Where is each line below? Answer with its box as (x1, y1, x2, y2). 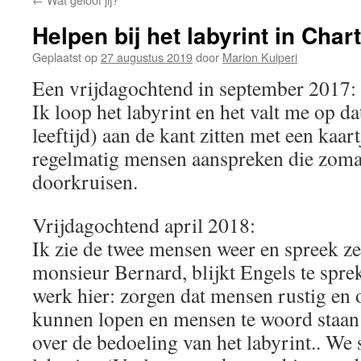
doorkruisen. (32, 168, 138, 195)
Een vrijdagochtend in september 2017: (32, 74, 356, 102)
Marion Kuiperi (222, 48, 297, 65)
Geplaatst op (32, 48, 98, 65)
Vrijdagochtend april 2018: (32, 211, 255, 239)
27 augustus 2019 (101, 48, 193, 65)
